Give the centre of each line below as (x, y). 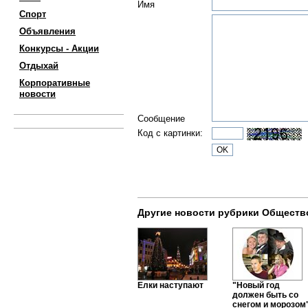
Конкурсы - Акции (59, 48)
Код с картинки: (170, 133)
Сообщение (161, 119)
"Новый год (256, 285)
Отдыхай (39, 66)
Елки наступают (170, 285)
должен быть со (265, 295)
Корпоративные (55, 83)
